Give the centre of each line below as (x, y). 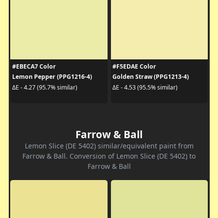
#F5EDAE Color (134, 67)
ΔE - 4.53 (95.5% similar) (145, 87)
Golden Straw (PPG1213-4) (151, 77)
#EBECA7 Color (34, 67)
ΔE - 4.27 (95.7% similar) (45, 87)
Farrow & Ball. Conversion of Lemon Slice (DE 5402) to (109, 156)
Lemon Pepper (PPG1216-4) (52, 77)
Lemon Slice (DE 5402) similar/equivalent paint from (109, 146)
